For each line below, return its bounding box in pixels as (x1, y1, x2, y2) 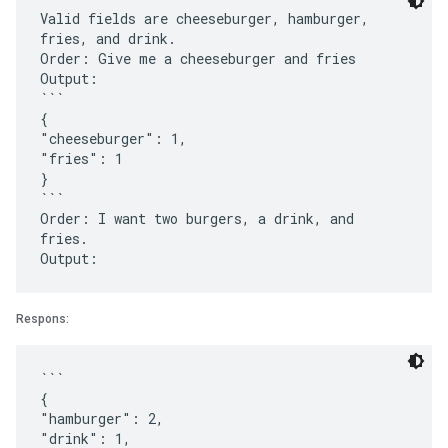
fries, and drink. (40, 29, 176, 48)
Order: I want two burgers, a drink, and (40, 209, 354, 228)
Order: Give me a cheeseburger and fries (40, 49, 356, 68)
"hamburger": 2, (40, 409, 164, 428)
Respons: (16, 312, 69, 326)
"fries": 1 (40, 149, 123, 168)
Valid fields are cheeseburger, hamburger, (40, 9, 369, 28)
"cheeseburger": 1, (40, 129, 187, 148)
